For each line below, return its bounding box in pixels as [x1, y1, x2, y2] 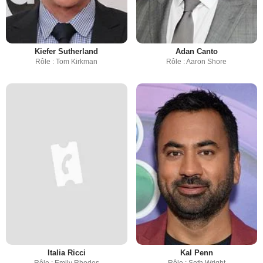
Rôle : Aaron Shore [166, 57, 227, 66]
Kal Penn [180, 248, 213, 258]
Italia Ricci [47, 248, 86, 258]
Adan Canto [175, 46, 218, 56]
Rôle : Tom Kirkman [35, 57, 98, 66]
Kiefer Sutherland [35, 46, 99, 56]
